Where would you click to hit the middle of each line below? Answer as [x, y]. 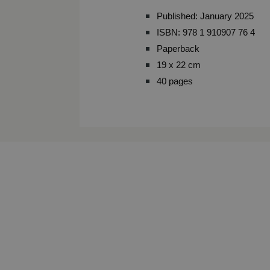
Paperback [178, 49]
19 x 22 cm [179, 65]
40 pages [175, 81]
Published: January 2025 [205, 16]
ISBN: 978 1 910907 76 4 [206, 32]
